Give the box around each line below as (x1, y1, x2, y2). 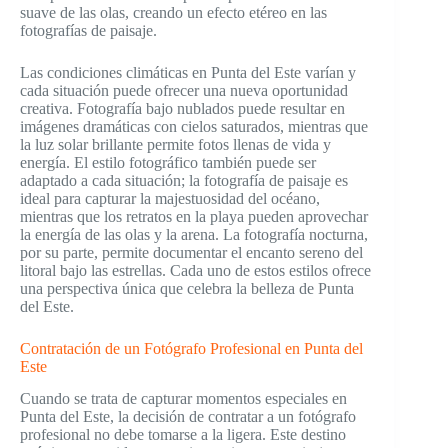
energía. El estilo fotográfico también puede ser (20, 153, 316, 171)
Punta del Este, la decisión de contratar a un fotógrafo (20, 408, 356, 426)
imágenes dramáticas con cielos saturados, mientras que (20, 117, 368, 135)
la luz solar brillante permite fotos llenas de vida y (20, 135, 331, 153)
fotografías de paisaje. (20, 21, 157, 39)
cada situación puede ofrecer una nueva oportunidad (20, 81, 348, 99)
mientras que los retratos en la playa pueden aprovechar (20, 207, 368, 225)
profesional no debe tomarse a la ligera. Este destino (20, 426, 346, 444)
